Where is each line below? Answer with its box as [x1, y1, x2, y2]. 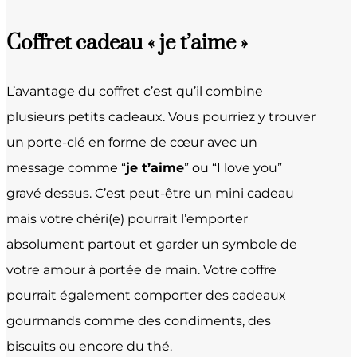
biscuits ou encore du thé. [6, 339, 172, 355]
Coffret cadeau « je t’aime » [6, 30, 248, 57]
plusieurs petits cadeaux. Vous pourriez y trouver [6, 109, 316, 125]
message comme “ [6, 160, 126, 176]
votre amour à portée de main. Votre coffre [6, 262, 277, 278]
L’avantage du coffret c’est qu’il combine [6, 84, 263, 100]
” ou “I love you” [184, 160, 282, 176]
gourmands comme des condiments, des [6, 313, 271, 329]
